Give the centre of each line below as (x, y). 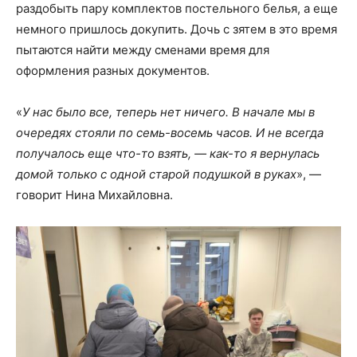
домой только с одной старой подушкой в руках (156, 174)
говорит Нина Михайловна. (94, 194)
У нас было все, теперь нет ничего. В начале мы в (169, 112)
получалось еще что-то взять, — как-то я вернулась (168, 153)
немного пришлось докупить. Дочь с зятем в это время (177, 29)
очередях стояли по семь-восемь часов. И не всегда (170, 132)
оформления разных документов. (114, 70)
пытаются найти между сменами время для (143, 49)
